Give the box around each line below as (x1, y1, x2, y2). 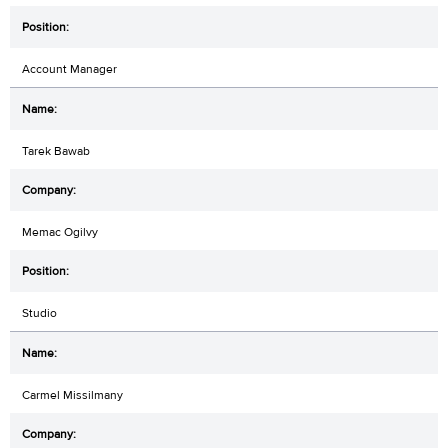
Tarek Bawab (22, 142, 90, 159)
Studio (22, 304, 57, 321)
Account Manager (22, 60, 117, 77)
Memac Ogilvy (22, 223, 98, 240)
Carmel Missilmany (22, 386, 123, 403)
